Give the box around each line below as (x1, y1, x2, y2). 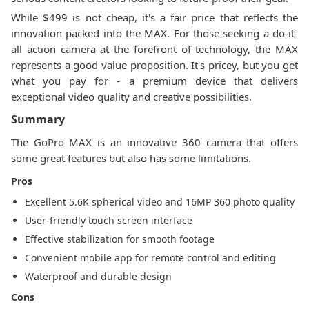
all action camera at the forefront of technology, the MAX (11, 42, 298, 56)
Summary (11, 112, 65, 127)
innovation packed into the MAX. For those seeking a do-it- (11, 26, 298, 40)
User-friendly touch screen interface (25, 214, 192, 227)
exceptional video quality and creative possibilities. (11, 90, 252, 103)
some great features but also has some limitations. (11, 151, 251, 165)
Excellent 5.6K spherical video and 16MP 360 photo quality (25, 195, 295, 208)
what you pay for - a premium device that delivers (11, 74, 298, 88)
